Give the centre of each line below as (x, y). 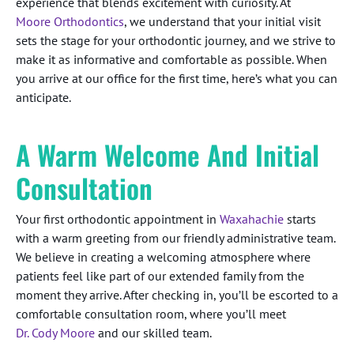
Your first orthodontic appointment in (118, 219)
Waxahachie (252, 219)
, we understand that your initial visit (222, 21)
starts (300, 219)
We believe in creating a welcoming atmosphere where (163, 257)
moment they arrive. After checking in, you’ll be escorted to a (177, 295)
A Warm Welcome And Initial (168, 154)
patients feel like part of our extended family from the (160, 276)
